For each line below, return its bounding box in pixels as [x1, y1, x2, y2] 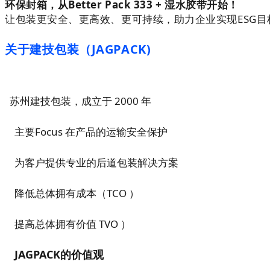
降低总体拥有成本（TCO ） [14, 186, 139, 200]
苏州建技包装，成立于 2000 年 [5, 93, 151, 108]
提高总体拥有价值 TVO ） [14, 216, 131, 231]
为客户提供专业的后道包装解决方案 [14, 155, 178, 169]
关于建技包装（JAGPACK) [5, 40, 151, 57]
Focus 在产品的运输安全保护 [35, 124, 168, 139]
